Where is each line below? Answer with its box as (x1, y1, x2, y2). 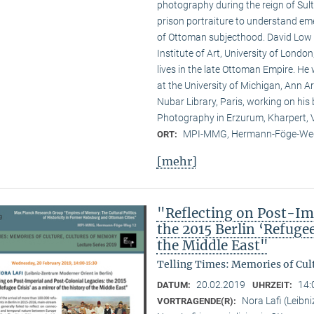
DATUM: (156, 280, 193, 291)
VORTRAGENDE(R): (156, 296, 238, 307)
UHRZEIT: (252, 280, 294, 291)
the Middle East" (156, 237, 268, 254)
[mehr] (156, 154, 197, 169)
